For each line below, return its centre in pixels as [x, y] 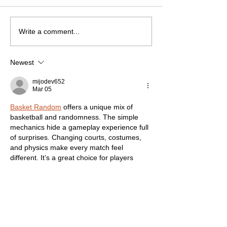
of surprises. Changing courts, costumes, [77, 138]
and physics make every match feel [68, 148]
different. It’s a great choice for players [73, 158]
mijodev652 [49, 82]
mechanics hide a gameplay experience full [80, 127]
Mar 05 [42, 89]
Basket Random [36, 107]
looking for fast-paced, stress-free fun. [72, 168]
